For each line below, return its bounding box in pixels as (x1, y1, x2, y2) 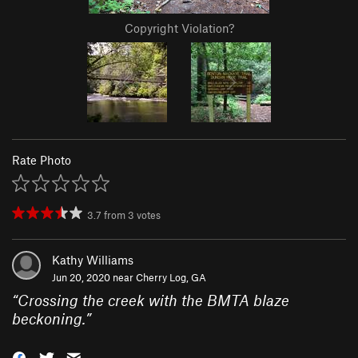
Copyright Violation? (124, 21, 234, 36)
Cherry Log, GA (136, 271, 206, 284)
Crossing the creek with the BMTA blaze (18, 291, 289, 310)
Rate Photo (12, 153, 71, 168)
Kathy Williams (52, 253, 133, 268)
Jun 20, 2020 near (52, 271, 136, 284)
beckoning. (12, 309, 86, 328)
